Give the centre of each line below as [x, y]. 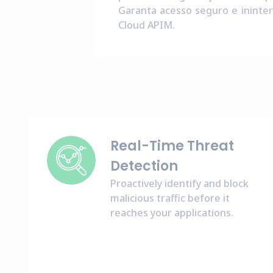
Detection [144, 166]
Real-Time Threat [172, 146]
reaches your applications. [172, 213]
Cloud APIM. [146, 25]
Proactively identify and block [179, 183]
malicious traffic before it [170, 198]
